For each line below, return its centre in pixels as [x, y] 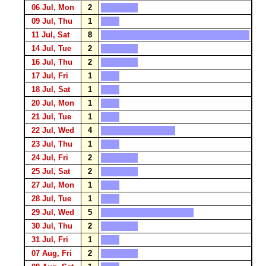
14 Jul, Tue [51, 48]
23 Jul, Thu [52, 144]
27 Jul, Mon [53, 185]
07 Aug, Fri [52, 253]
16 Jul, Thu [52, 62]
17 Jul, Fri [50, 76]
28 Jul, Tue [51, 199]
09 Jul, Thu [52, 21]
